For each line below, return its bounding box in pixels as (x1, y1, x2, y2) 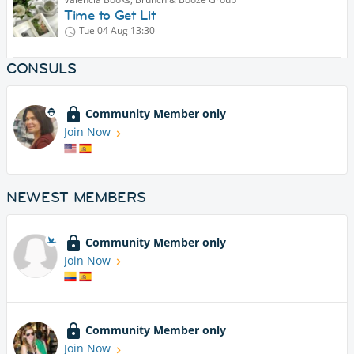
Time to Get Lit (64, 6, 156, 24)
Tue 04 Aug (79, 24, 128, 38)
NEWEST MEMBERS (6, 187, 146, 206)
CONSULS (6, 59, 77, 78)
